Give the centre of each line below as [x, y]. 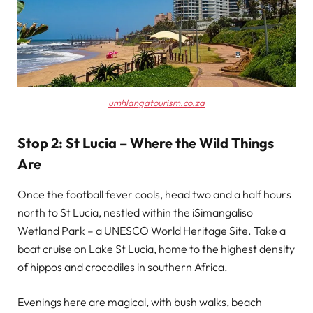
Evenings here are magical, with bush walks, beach [140, 301]
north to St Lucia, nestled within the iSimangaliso [135, 212]
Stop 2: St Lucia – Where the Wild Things [146, 143]
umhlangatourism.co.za [156, 103]
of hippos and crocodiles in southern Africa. [123, 267]
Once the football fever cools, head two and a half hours [154, 194]
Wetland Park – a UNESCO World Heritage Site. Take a [152, 230]
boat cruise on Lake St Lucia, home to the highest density [156, 248]
